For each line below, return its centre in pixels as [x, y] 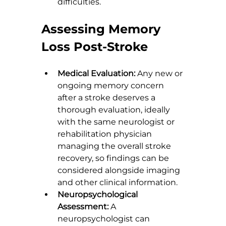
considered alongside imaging [120, 171]
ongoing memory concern [112, 86]
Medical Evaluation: [96, 74]
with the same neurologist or [117, 122]
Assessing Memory [103, 29]
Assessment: [83, 207]
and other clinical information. [118, 183]
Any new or [160, 74]
